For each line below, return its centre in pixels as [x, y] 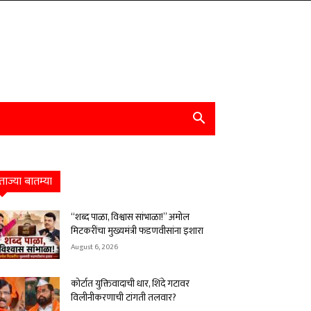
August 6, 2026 [94, 247]
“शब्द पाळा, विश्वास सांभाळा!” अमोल [130, 217]
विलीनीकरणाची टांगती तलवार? [124, 297]
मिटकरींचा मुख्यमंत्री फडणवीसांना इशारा [137, 231]
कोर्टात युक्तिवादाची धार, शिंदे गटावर [130, 284]
